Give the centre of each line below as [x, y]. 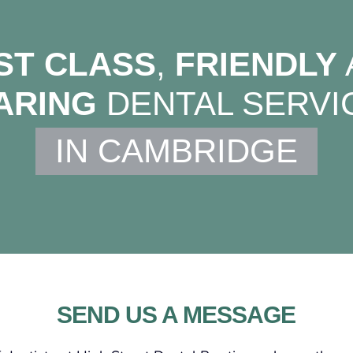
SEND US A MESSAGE [176, 314]
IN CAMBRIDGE [176, 150]
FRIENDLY [256, 64]
